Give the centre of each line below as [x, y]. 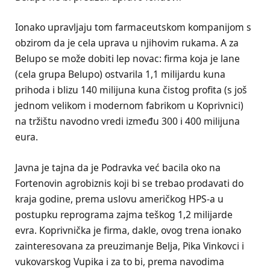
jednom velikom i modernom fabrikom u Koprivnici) [129, 106]
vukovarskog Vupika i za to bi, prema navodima [120, 261]
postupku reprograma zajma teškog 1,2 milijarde [124, 214]
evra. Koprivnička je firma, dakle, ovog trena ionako [128, 230]
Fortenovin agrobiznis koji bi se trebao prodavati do [129, 183]
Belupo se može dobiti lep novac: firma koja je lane [127, 59]
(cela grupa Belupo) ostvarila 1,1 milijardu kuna [120, 74]
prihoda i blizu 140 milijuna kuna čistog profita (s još [131, 90]
